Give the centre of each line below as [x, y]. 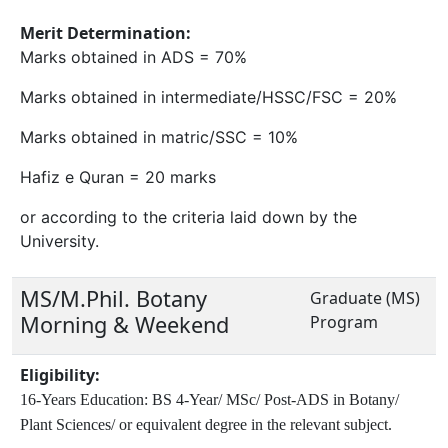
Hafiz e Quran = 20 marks [118, 176]
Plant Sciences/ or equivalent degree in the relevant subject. [206, 424]
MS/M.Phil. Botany [113, 298]
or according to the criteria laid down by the [188, 216]
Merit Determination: [105, 32]
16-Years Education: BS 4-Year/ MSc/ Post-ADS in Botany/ [209, 399]
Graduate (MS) [365, 297]
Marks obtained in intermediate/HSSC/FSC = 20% [208, 96]
